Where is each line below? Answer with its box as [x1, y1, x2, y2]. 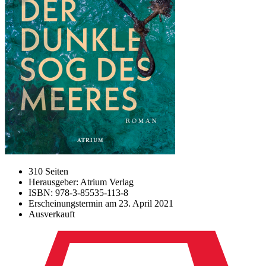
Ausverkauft [28, 209, 75, 219]
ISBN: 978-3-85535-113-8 [28, 188, 128, 198]
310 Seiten [28, 166, 68, 176]
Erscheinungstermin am [28, 198, 119, 208]
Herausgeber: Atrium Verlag [28, 177, 134, 187]
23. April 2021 [119, 198, 173, 208]
